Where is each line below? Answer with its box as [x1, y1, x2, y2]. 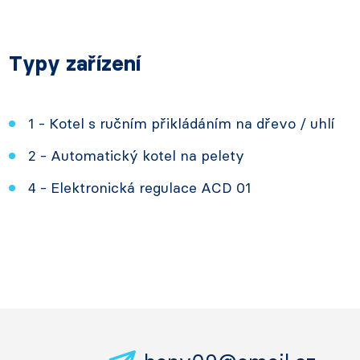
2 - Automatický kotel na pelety [28, 147, 245, 165]
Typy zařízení [9, 51, 141, 76]
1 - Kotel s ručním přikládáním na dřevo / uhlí [28, 115, 335, 133]
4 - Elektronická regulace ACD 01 [28, 179, 252, 197]
